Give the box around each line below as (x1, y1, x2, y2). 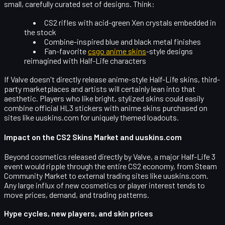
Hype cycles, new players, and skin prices (4, 208, 153, 218)
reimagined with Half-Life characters (24, 55, 146, 65)
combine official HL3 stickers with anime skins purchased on (4, 102, 207, 113)
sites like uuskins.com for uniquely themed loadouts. (4, 112, 179, 122)
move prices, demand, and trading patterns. (4, 189, 149, 199)
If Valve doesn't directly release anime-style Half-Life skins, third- (4, 74, 220, 84)
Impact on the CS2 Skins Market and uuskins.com (4, 132, 182, 142)
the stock (24, 27, 56, 37)
